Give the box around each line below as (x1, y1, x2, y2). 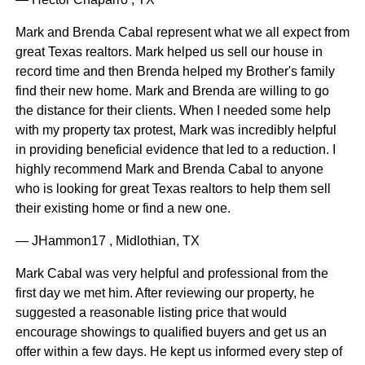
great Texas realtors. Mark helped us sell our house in (15, 45, 323, 59)
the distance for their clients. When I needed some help (15, 103, 331, 118)
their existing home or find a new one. (15, 201, 231, 216)
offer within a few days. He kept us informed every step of (15, 345, 342, 359)
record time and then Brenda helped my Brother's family (15, 64, 335, 79)
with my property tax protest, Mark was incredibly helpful (15, 123, 336, 138)
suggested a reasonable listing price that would (15, 306, 287, 320)
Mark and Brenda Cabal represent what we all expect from (15, 25, 350, 40)
